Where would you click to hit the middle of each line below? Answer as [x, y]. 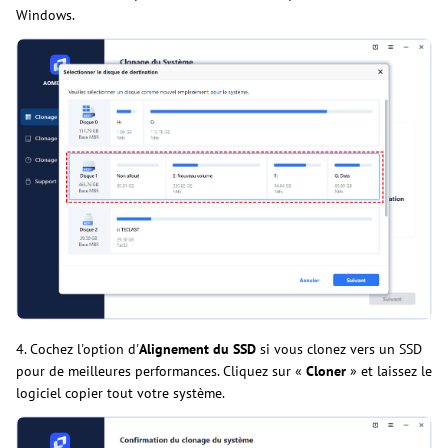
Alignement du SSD [197, 348]
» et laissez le [389, 370]
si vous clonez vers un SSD [339, 348]
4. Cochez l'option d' [77, 348]
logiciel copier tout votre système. [120, 392]
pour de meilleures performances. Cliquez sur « [161, 370]
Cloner [326, 370]
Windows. [45, 14]
